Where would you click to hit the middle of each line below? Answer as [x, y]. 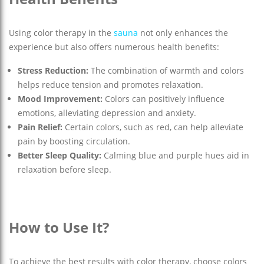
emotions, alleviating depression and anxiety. [107, 113]
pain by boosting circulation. [74, 141]
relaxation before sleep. [65, 170]
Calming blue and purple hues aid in [175, 156]
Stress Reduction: [53, 71]
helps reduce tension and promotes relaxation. [110, 85]
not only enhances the [183, 33]
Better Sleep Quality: [60, 156]
